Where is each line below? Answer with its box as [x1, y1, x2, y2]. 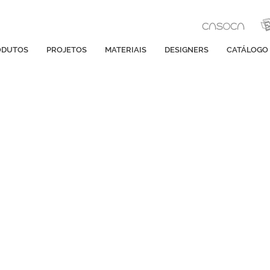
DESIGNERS [165, 45, 209, 54]
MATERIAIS [105, 45, 146, 54]
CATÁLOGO [227, 45, 268, 54]
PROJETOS [46, 45, 87, 54]
